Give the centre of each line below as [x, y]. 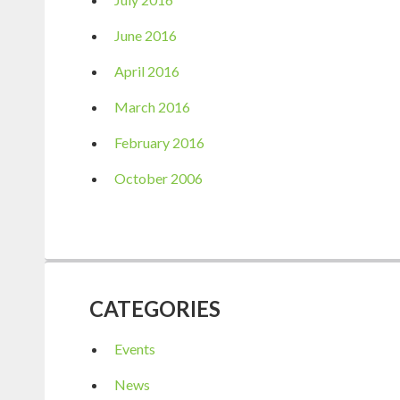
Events [135, 348]
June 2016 [146, 35]
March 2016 [152, 106]
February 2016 [159, 142]
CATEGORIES [155, 308]
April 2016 [147, 71]
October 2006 [158, 178]
